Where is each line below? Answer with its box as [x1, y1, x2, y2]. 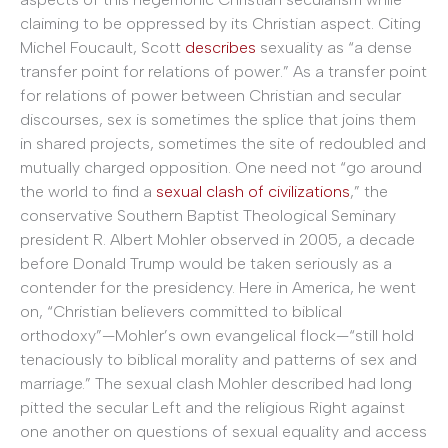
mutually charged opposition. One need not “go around [20, 157, 422, 177]
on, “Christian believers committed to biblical [20, 301, 342, 321]
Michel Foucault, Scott [20, 37, 185, 57]
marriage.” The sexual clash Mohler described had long [20, 373, 412, 393]
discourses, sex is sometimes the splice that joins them [20, 109, 416, 129]
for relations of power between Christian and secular [20, 85, 401, 105]
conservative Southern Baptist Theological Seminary [20, 205, 396, 225]
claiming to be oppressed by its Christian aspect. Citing [20, 13, 421, 33]
